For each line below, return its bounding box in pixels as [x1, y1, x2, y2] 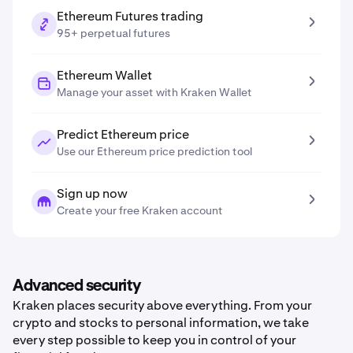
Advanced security [13, 278, 141, 294]
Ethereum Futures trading [57, 8, 203, 24]
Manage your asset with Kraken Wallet [57, 85, 252, 99]
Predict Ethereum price [57, 126, 189, 143]
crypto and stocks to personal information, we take [13, 314, 309, 331]
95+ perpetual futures [57, 26, 170, 40]
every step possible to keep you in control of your [13, 332, 296, 348]
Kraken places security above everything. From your [13, 297, 312, 314]
